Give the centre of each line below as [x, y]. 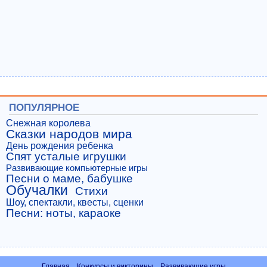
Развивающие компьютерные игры [77, 168]
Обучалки [37, 190]
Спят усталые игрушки [66, 156]
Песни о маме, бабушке [69, 178]
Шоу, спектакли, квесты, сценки [75, 202]
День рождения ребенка [60, 145]
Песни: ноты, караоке [63, 213]
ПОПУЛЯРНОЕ [44, 107]
